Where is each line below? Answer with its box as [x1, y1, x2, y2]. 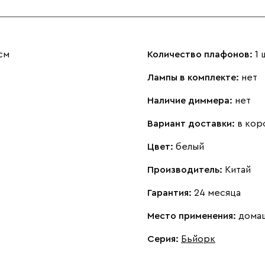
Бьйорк [181, 234, 215, 244]
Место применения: [147, 211, 238, 221]
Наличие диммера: [147, 95, 235, 105]
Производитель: [147, 164, 225, 174]
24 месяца [194, 188, 241, 198]
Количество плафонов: [147, 49, 255, 59]
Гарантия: [147, 188, 194, 198]
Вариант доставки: [147, 118, 237, 128]
